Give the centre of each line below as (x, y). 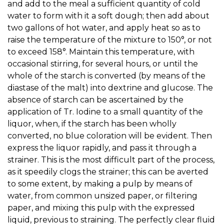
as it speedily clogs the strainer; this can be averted (108, 171)
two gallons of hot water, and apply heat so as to (104, 27)
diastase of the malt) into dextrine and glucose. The (110, 87)
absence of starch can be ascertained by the (95, 99)
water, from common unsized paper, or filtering (102, 195)
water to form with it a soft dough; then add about (108, 15)
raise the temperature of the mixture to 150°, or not (110, 39)
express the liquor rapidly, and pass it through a (102, 147)
